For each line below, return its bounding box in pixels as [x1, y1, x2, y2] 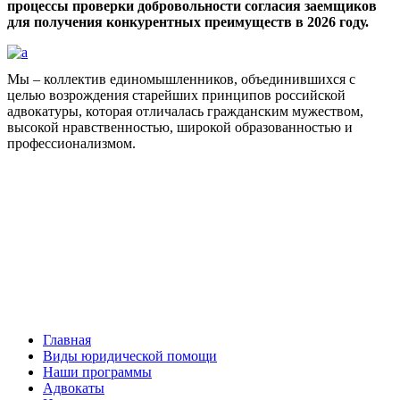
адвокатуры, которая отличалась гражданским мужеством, [7, 103, 363, 119]
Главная [43, 331, 91, 347]
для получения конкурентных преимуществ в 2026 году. [7, 13, 369, 29]
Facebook [7, 200, 62, 216]
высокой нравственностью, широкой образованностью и [7, 119, 353, 135]
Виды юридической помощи [43, 347, 217, 363]
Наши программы [43, 363, 152, 379]
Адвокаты [43, 379, 104, 396]
